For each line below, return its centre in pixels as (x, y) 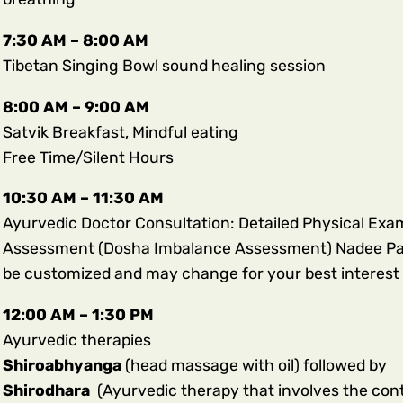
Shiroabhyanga (62, 365)
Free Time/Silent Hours (88, 157)
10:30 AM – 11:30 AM (85, 198)
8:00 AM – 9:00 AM (77, 107)
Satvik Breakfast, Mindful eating (120, 132)
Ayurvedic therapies (76, 340)
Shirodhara (48, 390)
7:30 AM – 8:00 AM (75, 40)
